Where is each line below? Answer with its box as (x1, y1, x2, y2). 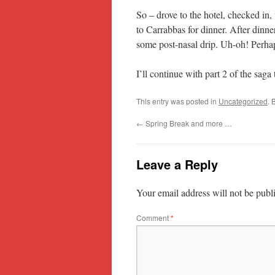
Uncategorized (219, 96, 268, 106)
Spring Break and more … (144, 118, 232, 128)
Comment (136, 212, 171, 223)
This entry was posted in (136, 96, 219, 106)
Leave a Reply (136, 155, 218, 173)
